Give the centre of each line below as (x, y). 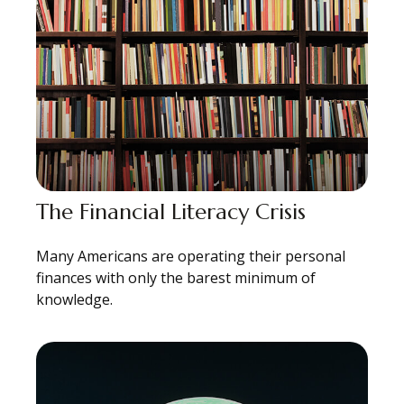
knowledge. (74, 300)
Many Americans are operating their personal (191, 257)
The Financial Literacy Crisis (171, 212)
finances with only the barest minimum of (176, 278)
